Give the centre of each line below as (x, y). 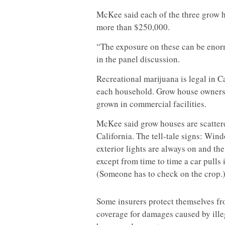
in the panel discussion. (138, 59)
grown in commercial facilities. (151, 104)
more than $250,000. (133, 27)
